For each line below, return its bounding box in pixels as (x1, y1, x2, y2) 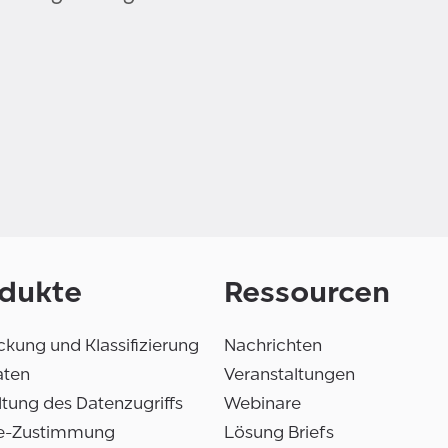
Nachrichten (224, 336, 322, 356)
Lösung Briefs (224, 423, 334, 443)
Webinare (224, 394, 301, 414)
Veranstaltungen (224, 365, 355, 385)
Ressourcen (224, 275, 390, 310)
